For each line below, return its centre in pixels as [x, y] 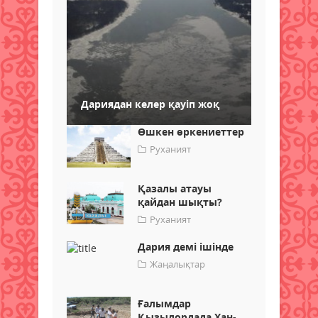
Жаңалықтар [177, 264]
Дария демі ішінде [186, 246]
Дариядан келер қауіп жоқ [150, 104]
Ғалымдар [164, 303]
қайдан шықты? [180, 202]
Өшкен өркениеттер [191, 131]
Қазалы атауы [175, 188]
